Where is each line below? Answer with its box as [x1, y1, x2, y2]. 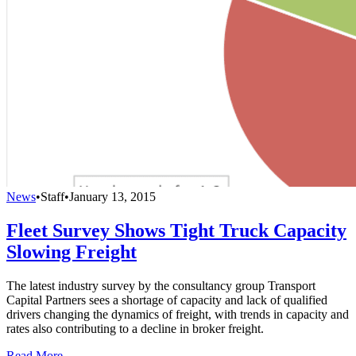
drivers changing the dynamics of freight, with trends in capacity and [6, 307, 349, 321]
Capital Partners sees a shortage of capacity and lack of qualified [6, 292, 327, 307]
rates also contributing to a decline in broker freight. [6, 321, 264, 335]
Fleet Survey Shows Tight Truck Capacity [6, 220, 346, 242]
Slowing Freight [6, 242, 137, 263]
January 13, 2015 [69, 190, 156, 204]
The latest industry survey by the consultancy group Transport [6, 278, 315, 292]
